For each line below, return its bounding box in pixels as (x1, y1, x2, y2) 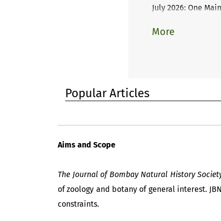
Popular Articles (65, 86, 149, 100)
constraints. (58, 199, 99, 209)
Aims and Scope (58, 140, 115, 149)
